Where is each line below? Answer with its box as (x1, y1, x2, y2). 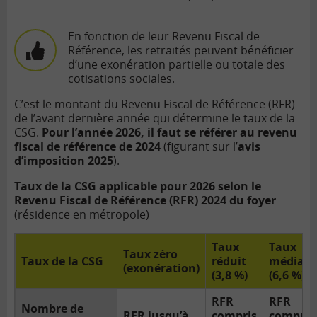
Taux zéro (123, 246, 178, 263)
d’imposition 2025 (14, 153, 113, 169)
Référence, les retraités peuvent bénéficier (68, 42, 294, 59)
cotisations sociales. (68, 71, 175, 87)
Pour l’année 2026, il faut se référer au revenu (42, 125, 297, 141)
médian (269, 253, 312, 270)
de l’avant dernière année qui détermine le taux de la (14, 110, 295, 127)
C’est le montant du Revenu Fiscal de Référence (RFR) (14, 96, 295, 113)
